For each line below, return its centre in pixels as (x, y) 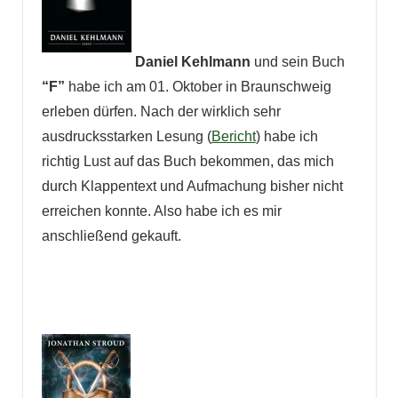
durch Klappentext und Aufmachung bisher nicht (192, 187)
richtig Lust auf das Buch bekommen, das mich (187, 162)
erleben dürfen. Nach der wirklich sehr (161, 112)
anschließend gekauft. (111, 236)
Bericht (233, 137)
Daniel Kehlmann (192, 62)
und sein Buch (297, 62)
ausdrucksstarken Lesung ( (126, 137)
